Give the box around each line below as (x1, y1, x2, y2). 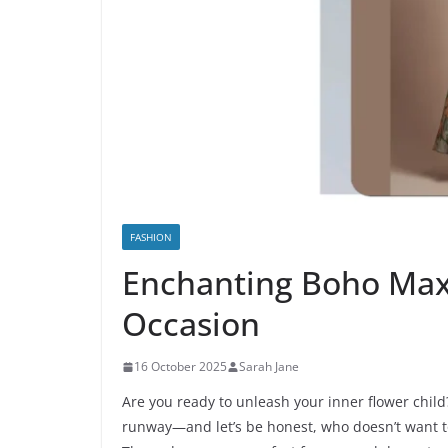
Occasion (122, 302, 260, 346)
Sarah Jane (239, 358, 299, 376)
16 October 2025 (134, 358, 227, 376)
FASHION (130, 230, 172, 245)
